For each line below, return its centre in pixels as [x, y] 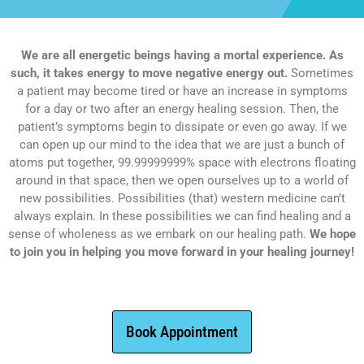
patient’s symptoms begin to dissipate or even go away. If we [182, 127]
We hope [333, 234]
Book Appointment [182, 332]
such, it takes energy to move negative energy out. [151, 74]
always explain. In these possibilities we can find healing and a [182, 217]
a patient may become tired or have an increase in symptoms [182, 91]
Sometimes [322, 74]
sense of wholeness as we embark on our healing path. [159, 234]
